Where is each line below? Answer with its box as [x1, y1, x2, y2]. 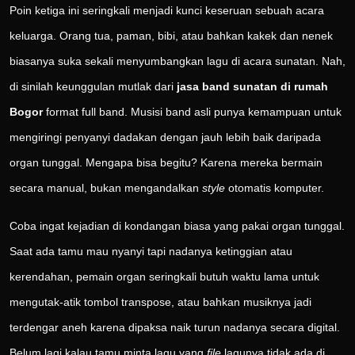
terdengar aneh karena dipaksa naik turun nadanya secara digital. [10, 321, 340, 334]
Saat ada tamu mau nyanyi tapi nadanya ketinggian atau [10, 245, 292, 258]
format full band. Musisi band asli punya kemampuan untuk [43, 105, 342, 119]
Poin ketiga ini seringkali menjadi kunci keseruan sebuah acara [10, 4, 324, 17]
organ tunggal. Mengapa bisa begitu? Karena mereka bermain [10, 156, 323, 170]
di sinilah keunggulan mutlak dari [10, 80, 177, 94]
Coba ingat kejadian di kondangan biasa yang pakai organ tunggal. [10, 219, 345, 233]
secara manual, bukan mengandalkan [10, 181, 202, 195]
